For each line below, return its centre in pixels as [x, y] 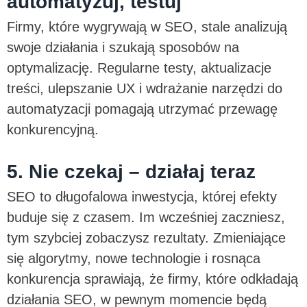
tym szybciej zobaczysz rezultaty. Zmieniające [146, 237]
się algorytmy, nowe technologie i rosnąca [134, 258]
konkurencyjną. [55, 129]
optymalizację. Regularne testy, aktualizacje [139, 67]
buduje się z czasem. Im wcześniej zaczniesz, [146, 217]
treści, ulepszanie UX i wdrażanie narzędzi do [145, 88]
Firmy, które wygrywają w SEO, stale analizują [147, 26]
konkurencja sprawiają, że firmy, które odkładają [152, 279]
